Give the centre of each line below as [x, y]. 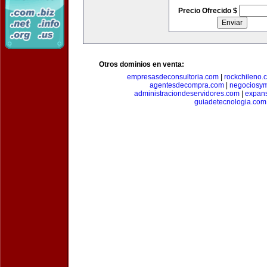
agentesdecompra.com [187, 85]
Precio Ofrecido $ [208, 11]
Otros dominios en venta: [142, 64]
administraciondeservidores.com [187, 94]
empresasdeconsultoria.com [173, 77]
